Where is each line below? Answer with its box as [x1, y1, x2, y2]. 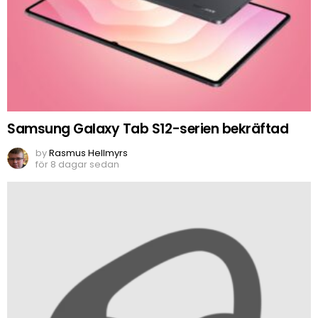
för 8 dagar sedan [35, 158, 119, 172]
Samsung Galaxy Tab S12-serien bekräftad [7, 119, 289, 139]
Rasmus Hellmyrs [49, 146, 128, 160]
